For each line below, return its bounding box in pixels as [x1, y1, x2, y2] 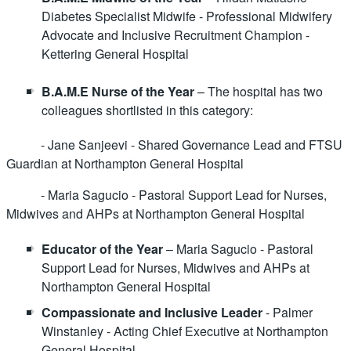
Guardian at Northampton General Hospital [6, 154, 244, 172]
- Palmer [262, 303, 313, 322]
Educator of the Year [42, 239, 163, 258]
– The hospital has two [194, 82, 323, 101]
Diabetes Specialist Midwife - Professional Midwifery [42, 6, 332, 25]
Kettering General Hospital [42, 44, 189, 63]
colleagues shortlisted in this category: [42, 101, 253, 120]
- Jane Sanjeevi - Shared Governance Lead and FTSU [6, 136, 342, 154]
